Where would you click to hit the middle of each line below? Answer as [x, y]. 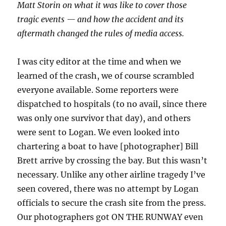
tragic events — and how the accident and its [101, 19]
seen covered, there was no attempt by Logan [108, 189]
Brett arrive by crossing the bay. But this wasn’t [112, 161]
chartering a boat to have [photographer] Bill [108, 147]
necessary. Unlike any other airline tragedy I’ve [111, 175]
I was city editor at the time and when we [99, 62]
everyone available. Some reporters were [98, 90]
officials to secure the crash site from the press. [112, 203]
